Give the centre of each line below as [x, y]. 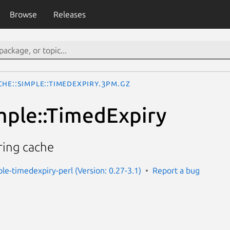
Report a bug [176, 170]
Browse [23, 14]
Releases [69, 14]
